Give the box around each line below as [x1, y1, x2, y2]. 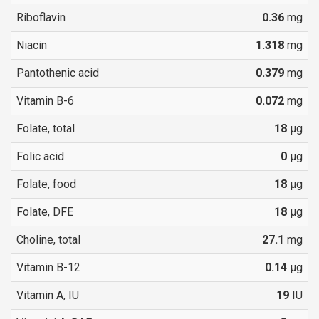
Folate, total [16, 121, 75, 135]
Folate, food [16, 177, 76, 191]
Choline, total [16, 232, 80, 246]
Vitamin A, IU [16, 288, 79, 302]
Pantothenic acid [16, 66, 99, 80]
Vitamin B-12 [16, 260, 80, 274]
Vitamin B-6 [16, 93, 74, 108]
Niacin [16, 38, 47, 52]
